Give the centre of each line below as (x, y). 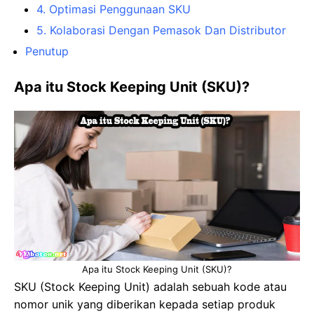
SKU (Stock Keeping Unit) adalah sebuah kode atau (150, 286)
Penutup (47, 51)
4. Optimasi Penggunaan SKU (114, 9)
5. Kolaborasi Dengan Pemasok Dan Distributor (161, 30)
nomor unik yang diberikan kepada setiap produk (145, 304)
